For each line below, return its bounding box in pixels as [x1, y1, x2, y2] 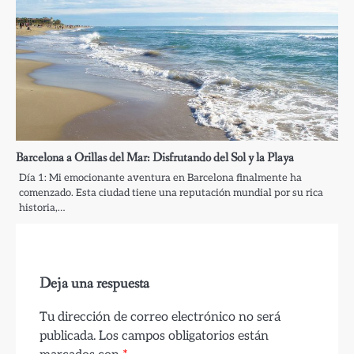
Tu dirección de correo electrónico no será [40, 308, 281, 325]
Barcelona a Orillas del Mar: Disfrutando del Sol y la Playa [16, 149, 294, 166]
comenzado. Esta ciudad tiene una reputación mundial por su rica [19, 186, 323, 199]
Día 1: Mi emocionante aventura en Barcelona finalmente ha [19, 171, 302, 184]
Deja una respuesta [40, 273, 149, 293]
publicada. [40, 327, 96, 344]
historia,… [19, 201, 65, 214]
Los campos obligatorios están [99, 327, 269, 344]
